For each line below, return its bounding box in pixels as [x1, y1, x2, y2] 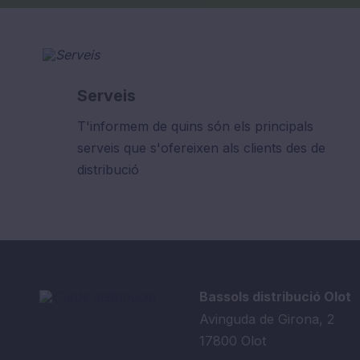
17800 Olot [199, 333, 266, 350]
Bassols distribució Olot [199, 288, 351, 305]
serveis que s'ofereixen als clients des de [77, 139, 326, 156]
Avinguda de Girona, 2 [199, 311, 334, 328]
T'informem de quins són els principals [77, 117, 314, 134]
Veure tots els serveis [94, 209, 225, 226]
